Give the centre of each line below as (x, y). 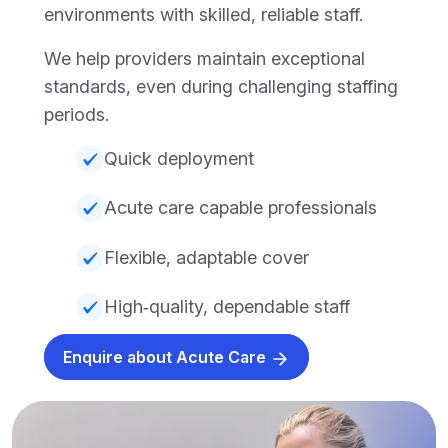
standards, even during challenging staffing (221, 86)
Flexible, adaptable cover (206, 257)
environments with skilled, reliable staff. (203, 14)
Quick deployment (179, 158)
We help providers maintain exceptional (204, 58)
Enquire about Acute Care (166, 357)
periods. (76, 114)
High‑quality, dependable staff (227, 307)
